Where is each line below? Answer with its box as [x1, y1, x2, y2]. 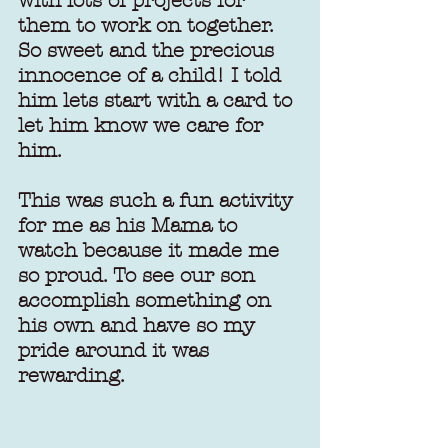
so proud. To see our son [18, 263, 261, 287]
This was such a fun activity [18, 188, 299, 212]
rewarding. [18, 363, 125, 387]
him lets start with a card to [18, 88, 298, 112]
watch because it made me [18, 238, 285, 262]
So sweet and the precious [18, 38, 280, 62]
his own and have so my [18, 313, 261, 337]
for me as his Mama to [18, 213, 243, 237]
